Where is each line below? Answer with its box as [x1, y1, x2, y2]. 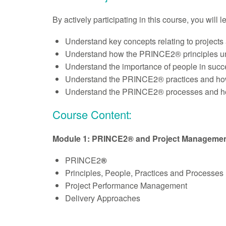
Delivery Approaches [65, 192, 140, 204]
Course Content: [52, 106, 132, 123]
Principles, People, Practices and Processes [65, 167, 223, 179]
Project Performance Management [65, 180, 187, 192]
